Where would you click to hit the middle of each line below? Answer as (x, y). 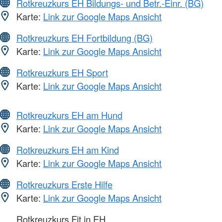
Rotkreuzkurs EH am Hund (69, 115)
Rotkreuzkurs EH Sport (62, 72)
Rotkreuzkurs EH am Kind (68, 149)
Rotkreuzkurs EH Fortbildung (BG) (84, 37)
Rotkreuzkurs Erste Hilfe (64, 184)
